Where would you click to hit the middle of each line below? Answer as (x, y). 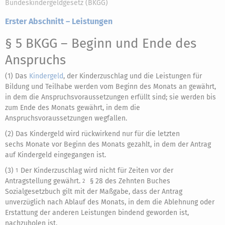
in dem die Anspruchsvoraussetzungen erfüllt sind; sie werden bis (110, 97)
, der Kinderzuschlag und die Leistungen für (133, 76)
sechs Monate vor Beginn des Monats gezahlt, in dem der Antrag (108, 144)
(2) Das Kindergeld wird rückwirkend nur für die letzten (92, 134)
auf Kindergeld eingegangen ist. (55, 155)
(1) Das (17, 76)
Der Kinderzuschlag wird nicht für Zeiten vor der (97, 171)
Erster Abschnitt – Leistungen (59, 21)
